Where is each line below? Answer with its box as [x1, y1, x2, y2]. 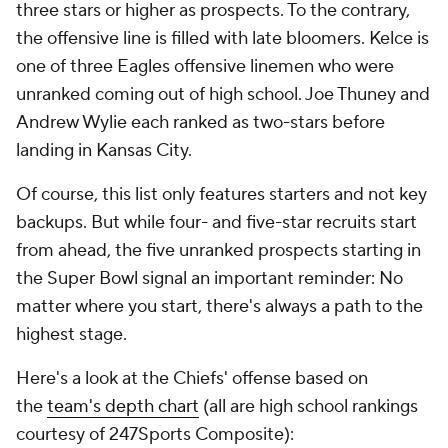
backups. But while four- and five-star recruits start [16, 211, 417, 234]
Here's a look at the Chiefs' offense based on [16, 367, 368, 390]
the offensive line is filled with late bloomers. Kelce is [16, 27, 429, 50]
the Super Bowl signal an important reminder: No [16, 267, 403, 290]
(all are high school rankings [199, 395, 418, 418]
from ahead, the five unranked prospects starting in [16, 239, 421, 262]
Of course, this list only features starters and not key [16, 183, 427, 206]
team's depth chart [47, 395, 199, 418]
